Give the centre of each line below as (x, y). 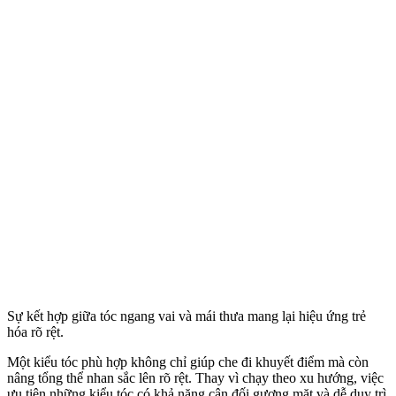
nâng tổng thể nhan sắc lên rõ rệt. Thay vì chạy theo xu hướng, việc (195, 377)
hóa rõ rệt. (35, 331)
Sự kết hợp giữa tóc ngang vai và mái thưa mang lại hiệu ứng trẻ (187, 316)
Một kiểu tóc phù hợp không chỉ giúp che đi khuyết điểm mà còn (188, 362)
